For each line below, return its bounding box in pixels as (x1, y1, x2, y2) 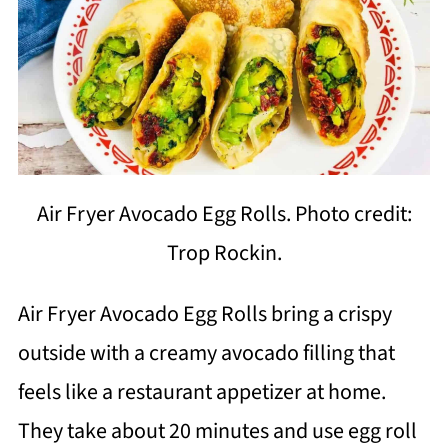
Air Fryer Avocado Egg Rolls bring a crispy (17, 297, 392, 330)
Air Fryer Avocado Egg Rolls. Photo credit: (36, 197, 412, 230)
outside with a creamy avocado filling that (17, 336, 395, 369)
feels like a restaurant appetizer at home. (17, 375, 386, 408)
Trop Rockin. (166, 236, 282, 269)
